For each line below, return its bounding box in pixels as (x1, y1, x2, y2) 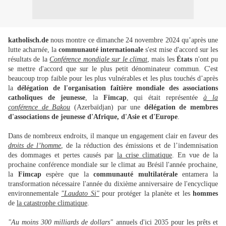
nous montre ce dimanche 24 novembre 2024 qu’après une (48, 36, 218, 44)
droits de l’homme (8, 142, 61, 149)
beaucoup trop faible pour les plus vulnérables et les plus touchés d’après (8, 75, 218, 82)
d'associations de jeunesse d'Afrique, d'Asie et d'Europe (8, 113, 178, 121)
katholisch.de (8, 36, 48, 44)
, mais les (147, 55, 177, 63)
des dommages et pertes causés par (8, 151, 117, 159)
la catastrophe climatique (17, 199, 87, 207)
